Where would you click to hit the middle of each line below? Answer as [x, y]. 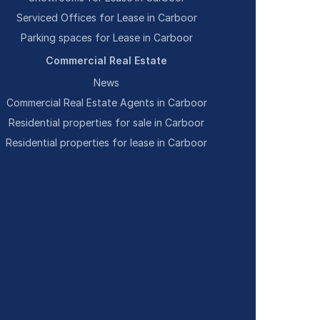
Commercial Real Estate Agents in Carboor [106, 102]
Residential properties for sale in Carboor [107, 122]
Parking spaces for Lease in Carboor [106, 37]
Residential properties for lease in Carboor [107, 142]
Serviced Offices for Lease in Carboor [106, 17]
